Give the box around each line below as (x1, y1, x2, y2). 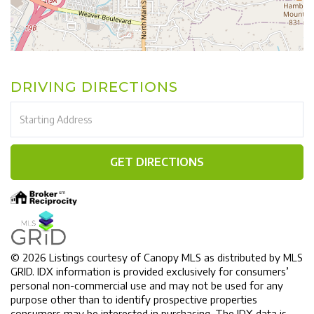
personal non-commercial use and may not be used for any (11, 278, 283, 292)
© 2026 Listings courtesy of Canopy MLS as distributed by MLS (11, 250, 303, 264)
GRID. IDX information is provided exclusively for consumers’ (11, 264, 289, 278)
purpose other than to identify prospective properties (11, 292, 257, 306)
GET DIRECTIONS (110, 154, 204, 169)
